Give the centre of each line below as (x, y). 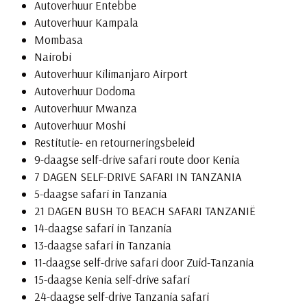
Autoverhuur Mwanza (85, 108)
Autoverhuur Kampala (86, 23)
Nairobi (52, 57)
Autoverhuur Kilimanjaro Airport (111, 74)
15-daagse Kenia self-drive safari (112, 280)
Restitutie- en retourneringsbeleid (114, 143)
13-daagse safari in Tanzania (102, 245)
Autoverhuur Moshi (79, 125)
